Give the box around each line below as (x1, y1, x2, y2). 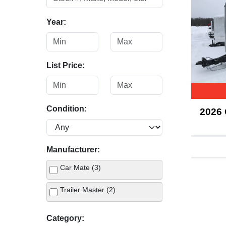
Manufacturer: (46, 145, 100, 154)
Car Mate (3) (60, 163, 101, 172)
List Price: (46, 61, 85, 70)
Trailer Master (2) (60, 186, 116, 194)
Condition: (46, 104, 87, 113)
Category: (46, 214, 84, 222)
